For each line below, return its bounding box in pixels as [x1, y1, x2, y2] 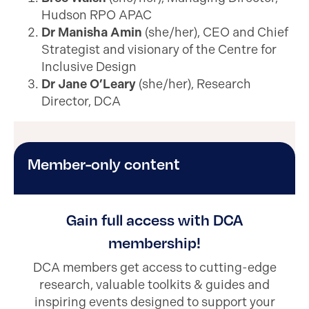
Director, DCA [41, 94, 121, 110]
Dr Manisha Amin [41, 25, 142, 41]
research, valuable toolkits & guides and [39, 277, 270, 293]
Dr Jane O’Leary [41, 77, 136, 92]
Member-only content [28, 154, 180, 174]
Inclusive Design [41, 59, 137, 75]
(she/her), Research [139, 77, 251, 92]
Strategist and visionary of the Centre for [41, 42, 277, 58]
